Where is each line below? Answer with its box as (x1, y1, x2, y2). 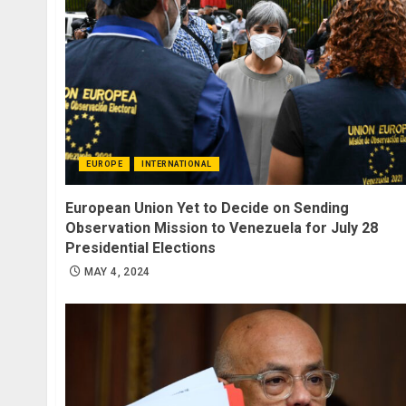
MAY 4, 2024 (83, 265, 150, 278)
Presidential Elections (65, 238, 216, 256)
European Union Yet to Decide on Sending (65, 198, 349, 217)
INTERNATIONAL (141, 159, 212, 169)
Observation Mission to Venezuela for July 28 (65, 218, 378, 237)
